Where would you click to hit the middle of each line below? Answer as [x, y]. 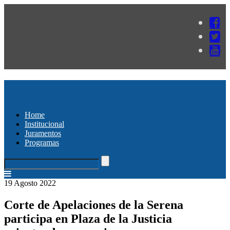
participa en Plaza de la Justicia [88, 218]
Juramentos [43, 133]
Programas [42, 142]
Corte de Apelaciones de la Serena [94, 205]
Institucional [44, 124]
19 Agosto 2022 [30, 183]
